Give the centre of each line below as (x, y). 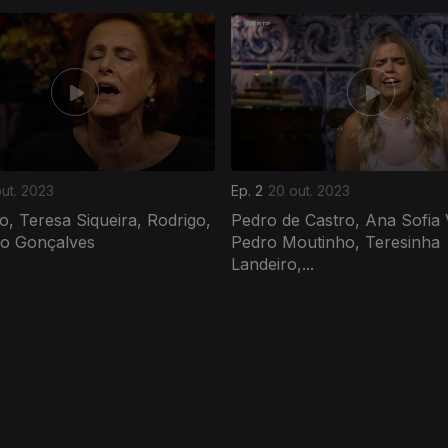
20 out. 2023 (309, 190)
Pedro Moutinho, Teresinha (335, 241)
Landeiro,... (272, 263)
